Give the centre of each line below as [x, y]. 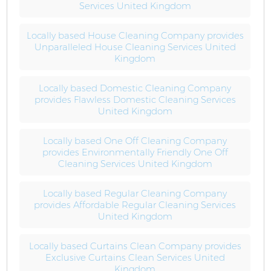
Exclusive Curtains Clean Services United [135, 257]
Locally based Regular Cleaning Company [135, 193]
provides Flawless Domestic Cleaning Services [135, 100]
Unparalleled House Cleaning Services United [135, 47]
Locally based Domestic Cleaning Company [135, 88]
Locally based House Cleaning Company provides [135, 35]
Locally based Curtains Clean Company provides [135, 246]
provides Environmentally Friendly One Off [135, 152]
